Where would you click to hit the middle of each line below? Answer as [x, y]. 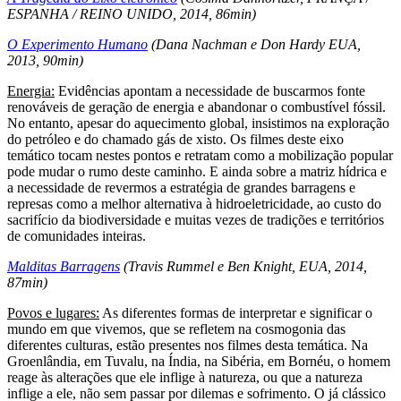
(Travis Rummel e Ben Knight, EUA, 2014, [243, 266]
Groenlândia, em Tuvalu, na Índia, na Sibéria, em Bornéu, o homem [199, 361]
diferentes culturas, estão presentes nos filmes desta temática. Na [188, 345]
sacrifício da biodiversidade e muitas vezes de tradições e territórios [196, 219]
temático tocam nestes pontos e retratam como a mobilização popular [200, 155]
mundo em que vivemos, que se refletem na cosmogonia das [176, 328]
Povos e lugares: [53, 312]
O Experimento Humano [77, 44]
